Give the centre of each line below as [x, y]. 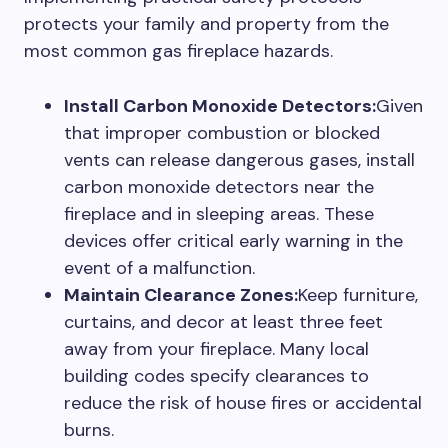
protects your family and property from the [206, 24]
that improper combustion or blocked [222, 133]
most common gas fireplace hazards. [178, 51]
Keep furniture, [358, 295]
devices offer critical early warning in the [233, 241]
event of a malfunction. [159, 268]
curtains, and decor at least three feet [223, 322]
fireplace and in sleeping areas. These [219, 214]
